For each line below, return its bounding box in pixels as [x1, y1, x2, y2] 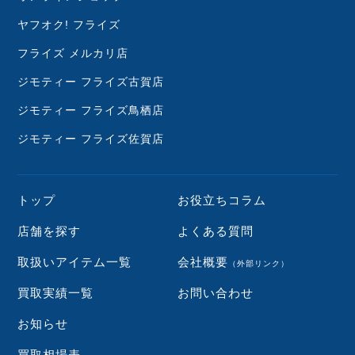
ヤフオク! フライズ [17, 18, 121, 32]
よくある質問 [177, 224, 254, 239]
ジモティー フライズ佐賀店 [17, 132, 165, 146]
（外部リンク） [228, 259, 289, 269]
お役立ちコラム [177, 193, 266, 208]
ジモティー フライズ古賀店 [17, 75, 165, 89]
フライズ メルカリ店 [17, 47, 129, 60]
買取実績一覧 [17, 286, 94, 300]
